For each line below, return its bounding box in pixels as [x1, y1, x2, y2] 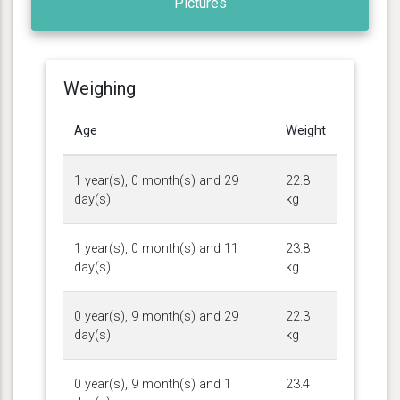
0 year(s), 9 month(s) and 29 [74, 308, 238, 324]
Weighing [63, 77, 136, 99]
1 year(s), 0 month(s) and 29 [74, 172, 238, 188]
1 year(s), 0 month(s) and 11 [74, 240, 238, 256]
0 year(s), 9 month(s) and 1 [74, 376, 231, 392]
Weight [286, 122, 326, 138]
